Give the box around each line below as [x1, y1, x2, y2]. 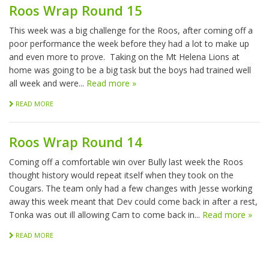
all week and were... [9, 77, 86, 89]
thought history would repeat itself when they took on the [9, 169, 234, 181]
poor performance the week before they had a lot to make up [9, 38, 249, 50]
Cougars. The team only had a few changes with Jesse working [9, 183, 252, 195]
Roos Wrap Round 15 [9, 1, 142, 20]
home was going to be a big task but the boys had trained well [9, 64, 251, 76]
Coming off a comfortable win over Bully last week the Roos [9, 156, 243, 168]
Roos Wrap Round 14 [9, 133, 142, 151]
